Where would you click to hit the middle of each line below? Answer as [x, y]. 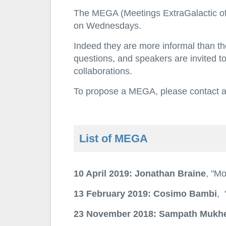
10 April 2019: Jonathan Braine [139, 174]
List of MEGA [113, 139]
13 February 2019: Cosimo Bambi [145, 194]
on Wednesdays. [107, 25]
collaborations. [103, 71]
